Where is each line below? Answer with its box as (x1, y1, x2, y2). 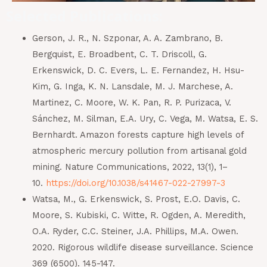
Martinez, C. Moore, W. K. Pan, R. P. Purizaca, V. (32, 97, 231, 108)
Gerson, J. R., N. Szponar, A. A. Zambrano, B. (32, 33, 223, 44)
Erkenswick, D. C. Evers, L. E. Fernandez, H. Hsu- (32, 65, 244, 76)
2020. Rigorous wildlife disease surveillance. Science (32, 242, 253, 253)
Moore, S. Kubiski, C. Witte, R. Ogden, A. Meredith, (32, 210, 246, 221)
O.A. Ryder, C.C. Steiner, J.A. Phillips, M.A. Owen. (32, 226, 238, 237)
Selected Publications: (6, 6, 163, 26)
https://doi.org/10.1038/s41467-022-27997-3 (45, 178, 225, 189)
